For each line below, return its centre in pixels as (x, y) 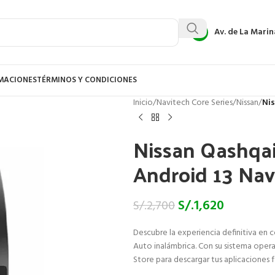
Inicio (143, 103)
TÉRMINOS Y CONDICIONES (87, 80)
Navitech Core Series (194, 103)
